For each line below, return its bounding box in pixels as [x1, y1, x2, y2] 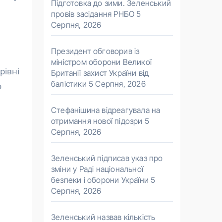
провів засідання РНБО [51, 9, 135, 19]
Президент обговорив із [51, 46, 140, 56]
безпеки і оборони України [51, 175, 149, 185]
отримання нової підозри [51, 116, 143, 126]
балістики [51, 79, 87, 89]
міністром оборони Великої [51, 57, 152, 67]
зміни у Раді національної [51, 164, 143, 174]
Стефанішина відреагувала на [51, 105, 161, 115]
